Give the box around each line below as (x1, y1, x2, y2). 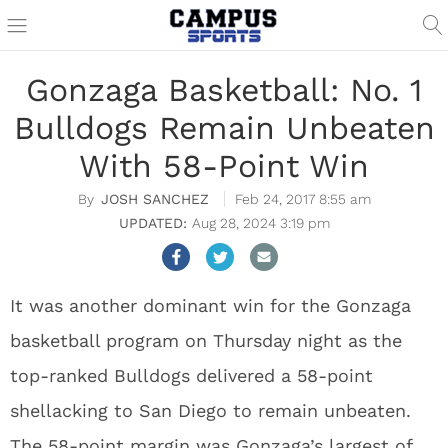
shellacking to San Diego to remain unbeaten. (10, 400, 411, 421)
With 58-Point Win (79, 147, 369, 185)
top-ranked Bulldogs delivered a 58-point (10, 365, 373, 386)
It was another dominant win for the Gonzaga (10, 295, 411, 316)
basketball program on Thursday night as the (10, 330, 402, 351)
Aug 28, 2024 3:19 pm (191, 215, 330, 231)
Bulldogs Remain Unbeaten (13, 109, 435, 147)
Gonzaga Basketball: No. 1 (26, 71, 422, 109)
